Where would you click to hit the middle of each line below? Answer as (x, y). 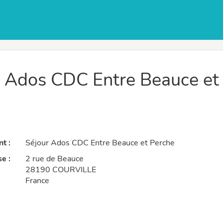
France (37, 181)
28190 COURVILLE (61, 170)
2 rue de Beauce (55, 159)
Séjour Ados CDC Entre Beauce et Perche (100, 143)
